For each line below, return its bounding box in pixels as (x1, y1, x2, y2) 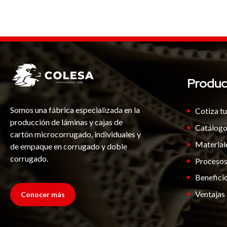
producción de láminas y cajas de (10, 117, 123, 127)
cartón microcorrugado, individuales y (10, 129, 141, 139)
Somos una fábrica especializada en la (10, 104, 140, 115)
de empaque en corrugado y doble (10, 141, 127, 151)
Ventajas (195, 189, 225, 199)
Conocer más (21, 190, 65, 199)
